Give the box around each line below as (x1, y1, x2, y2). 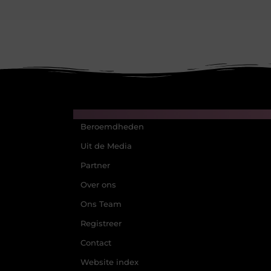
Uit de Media (80, 141, 132, 151)
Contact (80, 238, 111, 247)
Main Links (73, 108, 127, 120)
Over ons (80, 180, 116, 189)
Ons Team (80, 199, 122, 209)
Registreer (80, 218, 122, 228)
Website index (80, 257, 139, 267)
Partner (80, 160, 110, 170)
